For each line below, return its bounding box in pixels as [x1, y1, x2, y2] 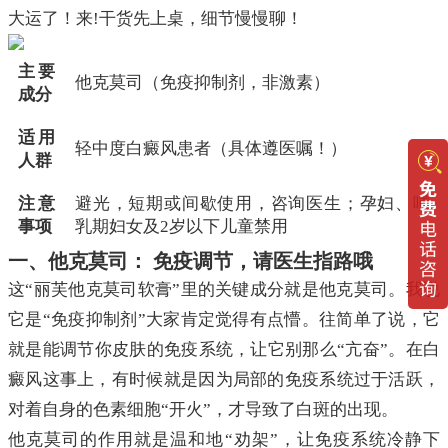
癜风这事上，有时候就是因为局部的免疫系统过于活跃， [8, 370, 440, 390]
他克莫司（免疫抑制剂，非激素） [75, 73, 330, 93]
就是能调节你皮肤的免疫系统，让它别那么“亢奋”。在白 [8, 340, 440, 360]
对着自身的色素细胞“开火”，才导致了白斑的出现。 [8, 400, 398, 420]
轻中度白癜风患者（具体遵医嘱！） [75, 139, 347, 159]
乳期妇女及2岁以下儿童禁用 [75, 217, 288, 237]
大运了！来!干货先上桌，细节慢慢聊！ [8, 9, 303, 29]
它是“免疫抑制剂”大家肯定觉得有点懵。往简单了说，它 [8, 310, 440, 330]
